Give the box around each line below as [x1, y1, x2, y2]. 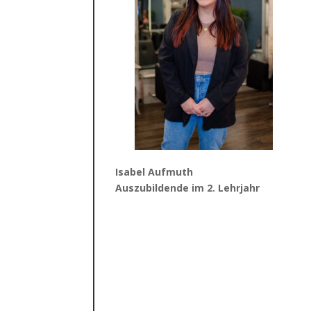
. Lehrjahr [212, 181, 260, 195]
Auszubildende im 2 [115, 181, 213, 195]
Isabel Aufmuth [115, 165, 194, 179]
